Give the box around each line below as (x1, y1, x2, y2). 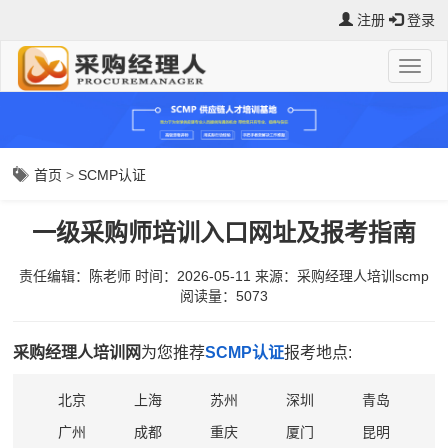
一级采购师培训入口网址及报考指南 (31, 219, 416, 246)
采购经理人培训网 (13, 344, 142, 361)
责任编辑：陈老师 (18, 268, 131, 284)
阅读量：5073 (179, 288, 268, 304)
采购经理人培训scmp (296, 268, 429, 284)
